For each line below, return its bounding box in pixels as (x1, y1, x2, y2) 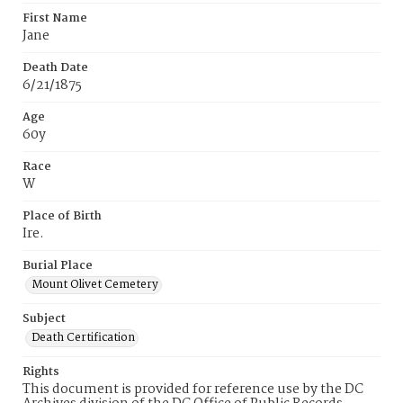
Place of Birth (22, 207, 102, 226)
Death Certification (31, 328, 135, 347)
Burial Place (22, 256, 93, 275)
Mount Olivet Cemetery (31, 275, 158, 294)
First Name (22, 9, 87, 28)
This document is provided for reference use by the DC (22, 379, 363, 400)
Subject (22, 309, 66, 328)
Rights (22, 363, 59, 381)
